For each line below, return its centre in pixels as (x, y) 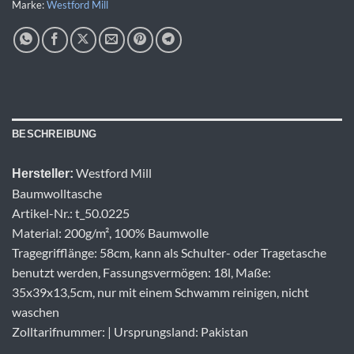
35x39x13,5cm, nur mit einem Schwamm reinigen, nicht (160, 292)
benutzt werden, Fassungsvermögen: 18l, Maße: (141, 272)
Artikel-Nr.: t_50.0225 (71, 213)
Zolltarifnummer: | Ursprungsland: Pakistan (130, 331)
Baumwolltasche (57, 193)
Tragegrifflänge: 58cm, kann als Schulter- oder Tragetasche (169, 252)
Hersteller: (43, 173)
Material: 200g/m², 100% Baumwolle (110, 232)
